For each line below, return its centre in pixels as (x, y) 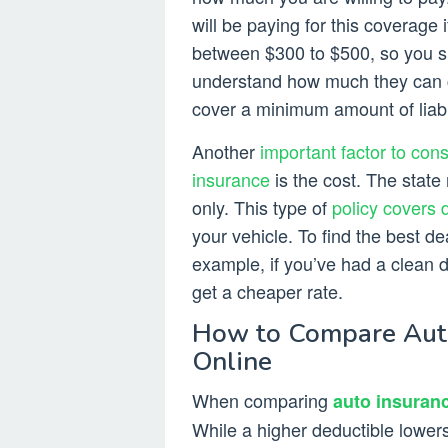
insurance (231, 179)
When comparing (262, 400)
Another (226, 151)
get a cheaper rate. (267, 291)
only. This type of (262, 207)
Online (232, 362)
